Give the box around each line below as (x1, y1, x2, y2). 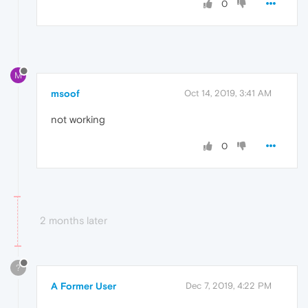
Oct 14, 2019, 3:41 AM (184, 88, 272, 99)
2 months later (40, 214, 107, 227)
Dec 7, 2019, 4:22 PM (186, 280, 272, 291)
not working (51, 113, 105, 126)
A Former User (51, 280, 116, 292)
